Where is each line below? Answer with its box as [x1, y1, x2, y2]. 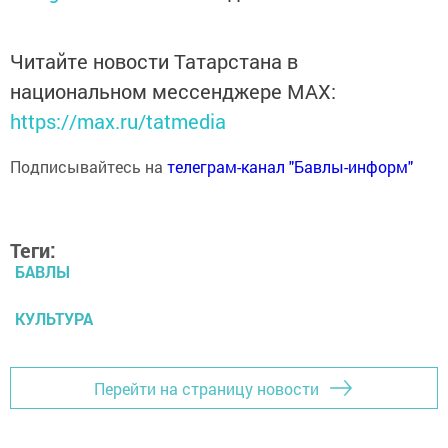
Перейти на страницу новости [94, 377, 319, 399]
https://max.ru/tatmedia [10, 108, 226, 135]
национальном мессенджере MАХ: [10, 78, 336, 105]
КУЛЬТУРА [15, 308, 93, 330]
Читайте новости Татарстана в [10, 48, 298, 75]
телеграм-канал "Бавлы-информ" [167, 156, 413, 178]
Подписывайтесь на [10, 156, 167, 178]
